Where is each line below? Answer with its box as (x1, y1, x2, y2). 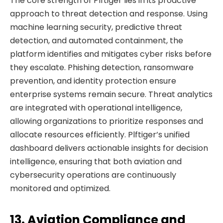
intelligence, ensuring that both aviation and (10, 155, 182, 167)
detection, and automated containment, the (10, 34, 183, 46)
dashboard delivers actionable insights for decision (10, 142, 208, 154)
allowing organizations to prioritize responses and (10, 115, 203, 127)
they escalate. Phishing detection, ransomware (10, 61, 194, 73)
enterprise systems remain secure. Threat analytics (10, 88, 213, 100)
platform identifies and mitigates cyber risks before (10, 48, 212, 60)
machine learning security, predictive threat (10, 21, 182, 33)
